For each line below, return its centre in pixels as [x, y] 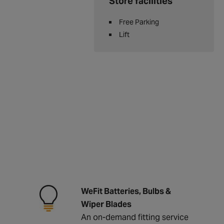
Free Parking [139, 22]
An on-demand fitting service [134, 217]
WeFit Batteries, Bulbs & [126, 191]
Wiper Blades [106, 204]
